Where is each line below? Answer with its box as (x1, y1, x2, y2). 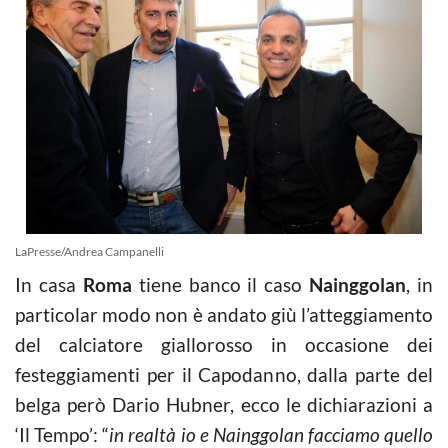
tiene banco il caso (131, 272, 310, 296)
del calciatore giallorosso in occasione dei (15, 332, 433, 356)
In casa (15, 272, 83, 296)
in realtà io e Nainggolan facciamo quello (109, 422, 433, 446)
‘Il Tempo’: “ (15, 422, 110, 446)
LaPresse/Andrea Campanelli (15, 243, 164, 259)
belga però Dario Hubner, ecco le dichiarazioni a (15, 392, 433, 416)
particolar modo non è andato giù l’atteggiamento (15, 302, 433, 326)
